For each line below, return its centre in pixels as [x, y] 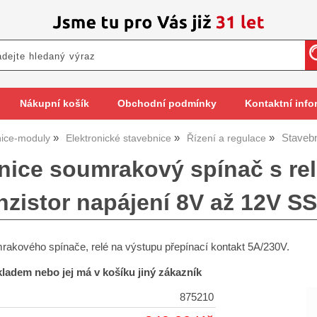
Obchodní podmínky [167, 104]
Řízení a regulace [226, 138]
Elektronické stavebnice [119, 138]
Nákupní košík [54, 104]
